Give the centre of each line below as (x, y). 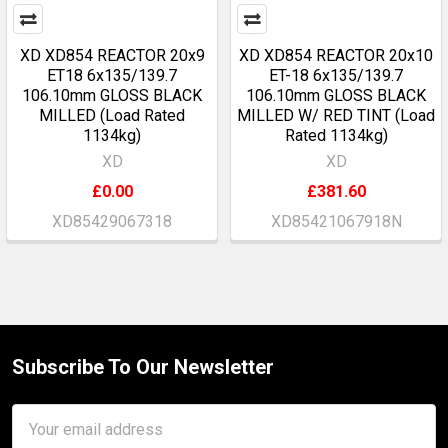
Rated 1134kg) (336, 135)
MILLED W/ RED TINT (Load (336, 115)
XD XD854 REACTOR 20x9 (112, 55)
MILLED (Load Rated (112, 115)
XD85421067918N (336, 221)
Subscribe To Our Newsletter (143, 367)
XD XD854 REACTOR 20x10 (336, 55)
